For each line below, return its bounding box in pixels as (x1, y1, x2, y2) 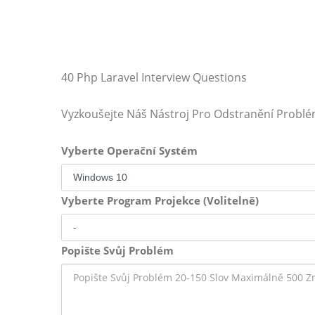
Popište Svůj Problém (61, 243, 174, 257)
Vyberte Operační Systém (61, 143, 198, 157)
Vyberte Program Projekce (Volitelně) (61, 193, 259, 207)
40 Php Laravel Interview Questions (61, 70, 247, 85)
